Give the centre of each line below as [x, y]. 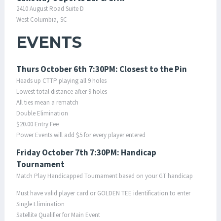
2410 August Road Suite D [50, 9]
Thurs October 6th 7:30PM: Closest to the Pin [102, 69]
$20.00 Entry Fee [37, 124]
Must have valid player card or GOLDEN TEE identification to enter [103, 193]
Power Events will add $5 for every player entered [81, 135]
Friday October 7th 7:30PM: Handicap [86, 152]
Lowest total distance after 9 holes [62, 92]
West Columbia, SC [42, 19]
